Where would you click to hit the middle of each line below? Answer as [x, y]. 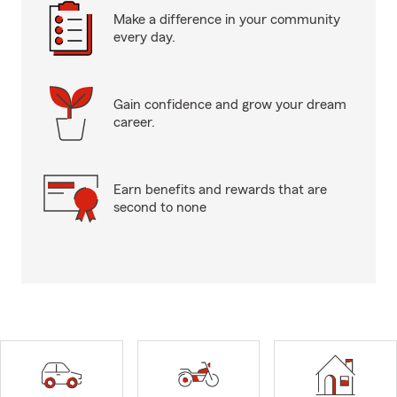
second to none [160, 207]
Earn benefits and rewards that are [220, 190]
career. [134, 122]
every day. [144, 37]
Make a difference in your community [227, 19]
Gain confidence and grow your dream [230, 105]
